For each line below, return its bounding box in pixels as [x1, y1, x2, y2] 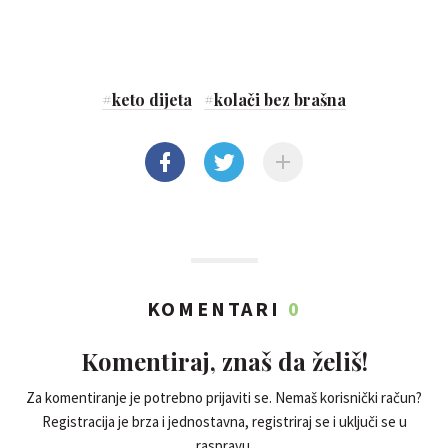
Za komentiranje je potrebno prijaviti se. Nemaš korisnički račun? [26, 387, 422, 407]
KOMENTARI [146, 295, 288, 321]
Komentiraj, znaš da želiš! [80, 344, 368, 377]
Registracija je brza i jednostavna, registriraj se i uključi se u [41, 411, 407, 431]
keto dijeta [112, 88, 192, 110]
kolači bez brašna [214, 88, 346, 110]
